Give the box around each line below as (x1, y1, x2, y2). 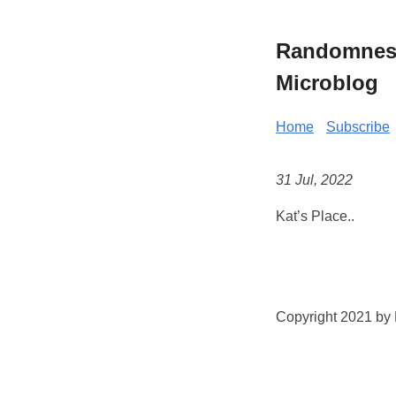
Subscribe (326, 118, 390, 134)
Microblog (276, 70, 378, 95)
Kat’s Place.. (276, 209, 354, 225)
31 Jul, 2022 (276, 172, 353, 188)
